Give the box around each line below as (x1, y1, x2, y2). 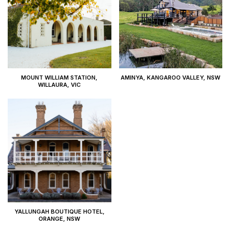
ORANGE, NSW (39, 215, 81, 222)
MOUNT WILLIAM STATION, (21, 74, 98, 82)
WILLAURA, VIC (38, 81, 81, 89)
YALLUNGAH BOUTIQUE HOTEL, (14, 207, 105, 215)
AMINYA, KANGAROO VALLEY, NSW (121, 74, 221, 82)
